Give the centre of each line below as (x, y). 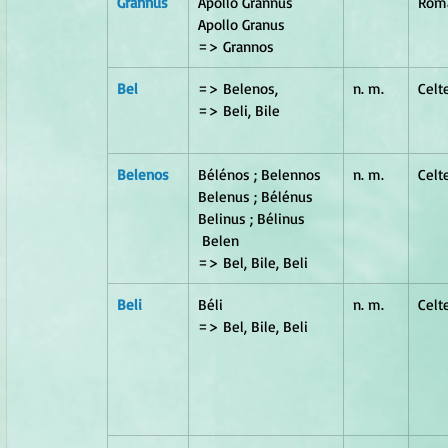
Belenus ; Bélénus (259, 196)
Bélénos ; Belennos (263, 174)
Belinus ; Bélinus (251, 218)
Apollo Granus (257, 24)
